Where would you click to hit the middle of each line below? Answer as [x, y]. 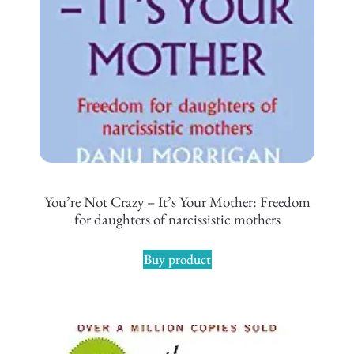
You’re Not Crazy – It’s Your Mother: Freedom [177, 202]
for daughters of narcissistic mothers [177, 220]
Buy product [177, 259]
